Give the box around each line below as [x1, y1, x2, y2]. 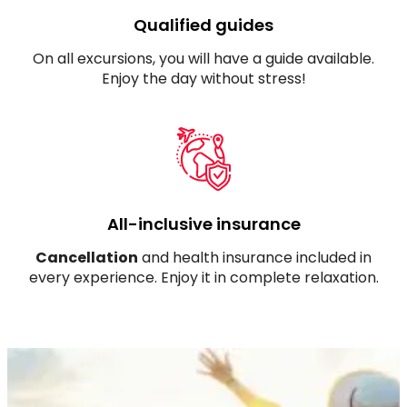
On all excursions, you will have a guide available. [33, 47, 374, 69]
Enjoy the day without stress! [101, 67, 306, 89]
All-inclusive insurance [106, 212, 301, 235]
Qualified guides [134, 13, 273, 36]
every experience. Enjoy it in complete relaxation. [28, 266, 379, 288]
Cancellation [35, 246, 138, 268]
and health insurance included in [138, 246, 372, 268]
